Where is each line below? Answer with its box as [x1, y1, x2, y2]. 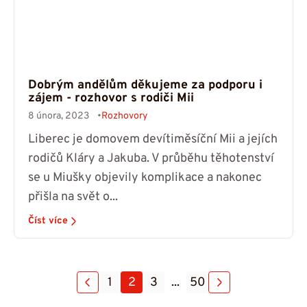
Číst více [28, 215, 68, 228]
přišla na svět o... [28, 189, 118, 206]
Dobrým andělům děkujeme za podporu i [28, 77, 262, 94]
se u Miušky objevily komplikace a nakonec [28, 170, 262, 186]
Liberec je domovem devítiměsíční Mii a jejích [28, 132, 278, 148]
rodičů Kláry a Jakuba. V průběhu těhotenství [28, 151, 274, 167]
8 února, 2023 [28, 110, 89, 123]
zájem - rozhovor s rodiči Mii [28, 90, 194, 107]
